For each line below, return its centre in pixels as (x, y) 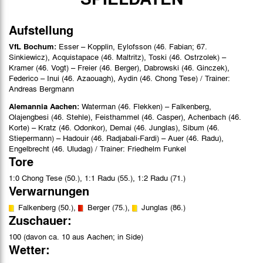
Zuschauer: (40, 220)
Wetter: (29, 249)
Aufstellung (41, 30)
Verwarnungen (49, 190)
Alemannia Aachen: (45, 106)
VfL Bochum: (34, 46)
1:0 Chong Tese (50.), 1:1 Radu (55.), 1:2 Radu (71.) (97, 177)
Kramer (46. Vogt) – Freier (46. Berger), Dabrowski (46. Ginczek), (119, 67)
